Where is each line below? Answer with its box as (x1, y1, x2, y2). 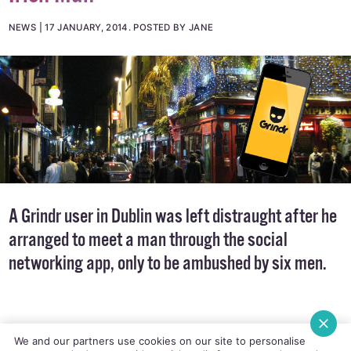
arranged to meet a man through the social (8, 228, 288, 254)
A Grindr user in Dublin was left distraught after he (8, 204, 337, 230)
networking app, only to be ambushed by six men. (8, 251, 327, 277)
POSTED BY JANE (133, 22, 214, 34)
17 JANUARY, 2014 (45, 22, 128, 34)
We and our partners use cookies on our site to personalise (13, 334, 306, 347)
